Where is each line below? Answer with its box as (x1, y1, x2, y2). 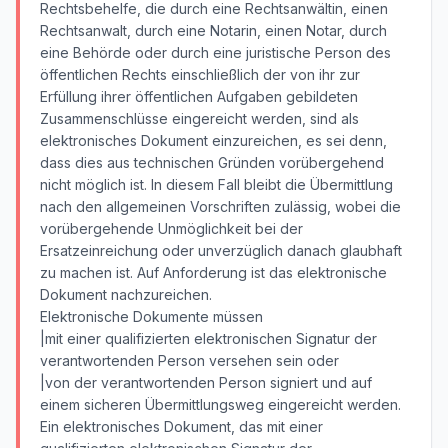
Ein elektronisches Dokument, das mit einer (40, 418, 323, 435)
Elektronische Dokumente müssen (40, 308, 263, 325)
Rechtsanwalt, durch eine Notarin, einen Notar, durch (40, 22, 387, 39)
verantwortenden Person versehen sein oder (40, 352, 339, 369)
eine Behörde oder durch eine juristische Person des (40, 44, 391, 61)
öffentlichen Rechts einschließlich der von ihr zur (40, 66, 360, 83)
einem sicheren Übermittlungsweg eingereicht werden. (40, 396, 401, 413)
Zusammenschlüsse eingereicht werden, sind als (40, 110, 359, 127)
